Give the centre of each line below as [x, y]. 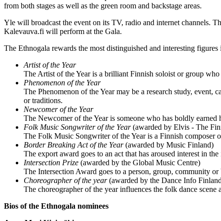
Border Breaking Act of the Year [74, 145]
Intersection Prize [51, 162]
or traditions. [43, 100]
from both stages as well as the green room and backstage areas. [103, 5]
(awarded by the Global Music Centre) [139, 162]
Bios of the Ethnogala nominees [56, 206]
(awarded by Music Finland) [168, 145]
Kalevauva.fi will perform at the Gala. [63, 31]
